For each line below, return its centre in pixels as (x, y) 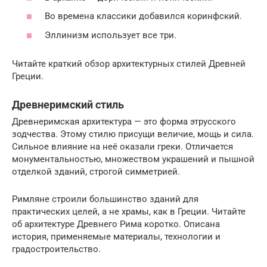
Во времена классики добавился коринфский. (143, 16)
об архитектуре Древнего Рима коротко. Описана (116, 224)
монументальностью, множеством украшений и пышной (133, 159)
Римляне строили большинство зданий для (105, 199)
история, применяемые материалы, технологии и (116, 236)
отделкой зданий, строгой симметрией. (96, 171)
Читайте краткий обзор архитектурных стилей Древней (129, 63)
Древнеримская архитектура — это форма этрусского (124, 121)
